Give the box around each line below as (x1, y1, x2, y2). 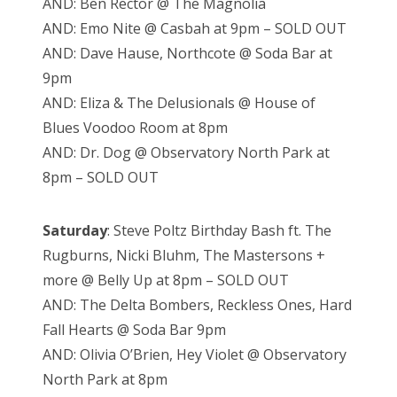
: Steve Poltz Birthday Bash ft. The (107, 221, 331, 241)
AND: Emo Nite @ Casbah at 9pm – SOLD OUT (43, 19, 346, 39)
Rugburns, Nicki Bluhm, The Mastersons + (43, 245, 325, 266)
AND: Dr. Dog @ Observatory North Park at (43, 143, 330, 163)
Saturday (43, 221, 107, 241)
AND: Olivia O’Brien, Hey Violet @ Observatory (43, 345, 346, 365)
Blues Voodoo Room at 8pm (43, 118, 228, 138)
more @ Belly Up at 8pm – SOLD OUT (43, 270, 289, 291)
